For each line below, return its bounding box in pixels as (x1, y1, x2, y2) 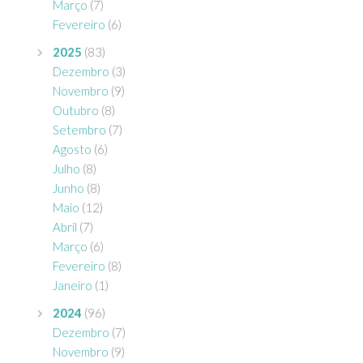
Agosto (53, 141, 92, 156)
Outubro (53, 102, 99, 117)
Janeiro (53, 277, 92, 293)
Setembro (53, 122, 106, 137)
